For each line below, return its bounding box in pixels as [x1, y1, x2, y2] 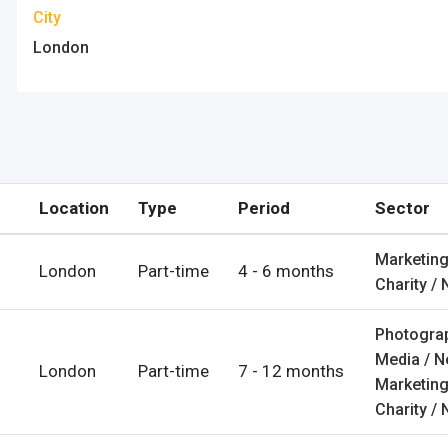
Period [238, 198, 290, 218]
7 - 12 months [238, 361, 344, 381]
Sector [375, 198, 430, 218]
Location [39, 198, 109, 218]
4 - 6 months [238, 261, 334, 281]
